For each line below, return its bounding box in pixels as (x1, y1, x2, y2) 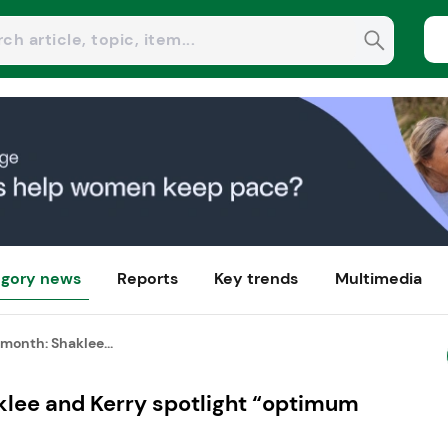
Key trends (214, 268, 299, 290)
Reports (117, 268, 179, 290)
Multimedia (334, 268, 422, 290)
